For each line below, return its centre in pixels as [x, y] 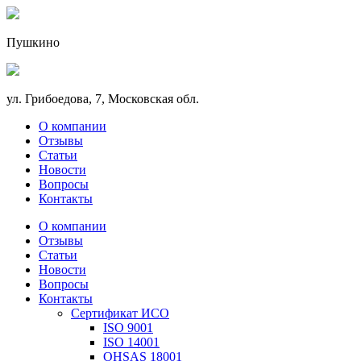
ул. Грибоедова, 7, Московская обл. [103, 99]
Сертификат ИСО [120, 313]
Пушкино [33, 42]
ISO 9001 [128, 328]
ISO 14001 [131, 342]
